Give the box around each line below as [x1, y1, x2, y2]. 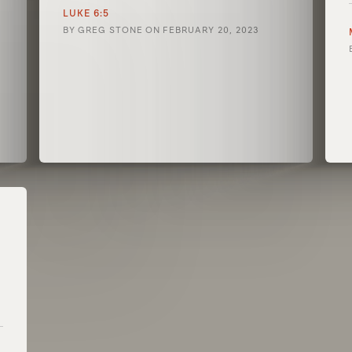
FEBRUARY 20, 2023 [163, 25, 260, 35]
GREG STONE [78, 25, 144, 35]
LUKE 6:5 [63, 8, 110, 19]
